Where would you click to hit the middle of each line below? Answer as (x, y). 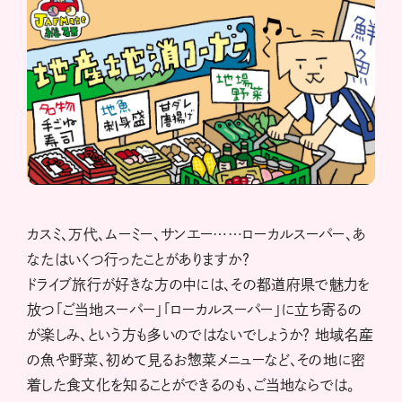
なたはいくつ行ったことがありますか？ (139, 260)
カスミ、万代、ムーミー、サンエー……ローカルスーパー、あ (197, 235)
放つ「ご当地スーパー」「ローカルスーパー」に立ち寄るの (195, 310)
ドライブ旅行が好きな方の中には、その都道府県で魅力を (199, 285)
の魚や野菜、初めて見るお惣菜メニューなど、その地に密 (197, 360)
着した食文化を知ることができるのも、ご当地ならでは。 (191, 385)
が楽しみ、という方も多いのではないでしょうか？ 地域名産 (201, 335)
